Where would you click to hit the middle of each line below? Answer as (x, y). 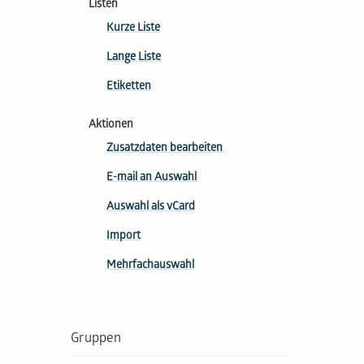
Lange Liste (134, 58)
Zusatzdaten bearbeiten (165, 149)
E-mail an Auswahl (152, 178)
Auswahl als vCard (151, 207)
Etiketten (129, 87)
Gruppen (96, 339)
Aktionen (111, 125)
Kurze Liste (133, 28)
